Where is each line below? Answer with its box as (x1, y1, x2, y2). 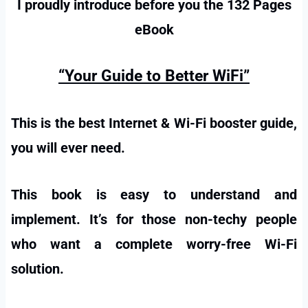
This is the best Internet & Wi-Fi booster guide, (11, 114, 297, 131)
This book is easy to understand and (11, 186, 297, 203)
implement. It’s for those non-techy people (11, 210, 297, 228)
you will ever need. (11, 139, 129, 156)
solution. (11, 260, 64, 277)
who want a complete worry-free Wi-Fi (11, 235, 297, 252)
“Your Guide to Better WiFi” (58, 66, 250, 85)
